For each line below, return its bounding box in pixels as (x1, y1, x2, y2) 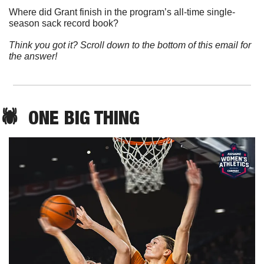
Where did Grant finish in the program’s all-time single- (9, 6, 235, 17)
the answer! (9, 51, 57, 61)
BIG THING (64, 105, 140, 128)
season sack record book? (9, 18, 118, 28)
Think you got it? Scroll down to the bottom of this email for (9, 39, 251, 50)
